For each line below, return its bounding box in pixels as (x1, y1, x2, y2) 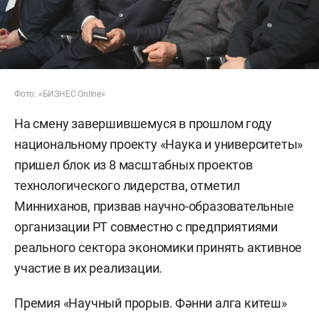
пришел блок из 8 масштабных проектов (14, 157, 253, 173)
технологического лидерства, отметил (14, 178, 240, 194)
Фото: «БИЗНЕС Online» (14, 89, 105, 100)
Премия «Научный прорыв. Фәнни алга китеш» (14, 296, 287, 311)
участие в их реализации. (14, 261, 163, 276)
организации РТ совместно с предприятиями (14, 219, 278, 235)
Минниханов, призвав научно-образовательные (14, 199, 294, 214)
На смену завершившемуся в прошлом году (14, 116, 272, 132)
